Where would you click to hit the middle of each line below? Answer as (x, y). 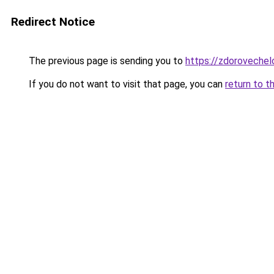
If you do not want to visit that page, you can (126, 84)
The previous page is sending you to (106, 61)
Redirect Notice (53, 22)
